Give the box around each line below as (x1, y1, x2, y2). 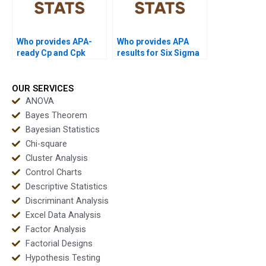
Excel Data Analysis (25, 209, 101, 220)
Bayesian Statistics (25, 123, 100, 135)
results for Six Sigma (117, 47, 199, 58)
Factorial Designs (25, 237, 93, 249)
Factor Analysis (25, 223, 86, 235)
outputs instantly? (17, 59, 87, 69)
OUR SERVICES (12, 83, 74, 94)
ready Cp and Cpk (17, 47, 85, 58)
